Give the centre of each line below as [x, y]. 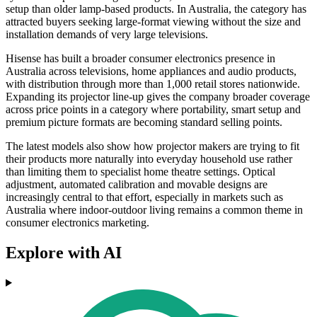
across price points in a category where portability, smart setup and [153, 110]
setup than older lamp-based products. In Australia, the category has [156, 9]
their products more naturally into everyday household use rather [149, 159]
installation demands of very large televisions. [107, 35]
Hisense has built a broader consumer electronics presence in [140, 59]
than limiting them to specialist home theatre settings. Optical [140, 172]
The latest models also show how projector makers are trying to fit [152, 146]
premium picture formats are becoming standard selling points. [144, 122]
